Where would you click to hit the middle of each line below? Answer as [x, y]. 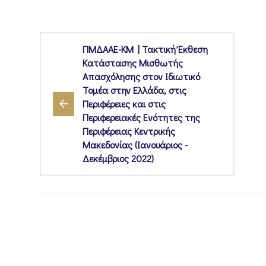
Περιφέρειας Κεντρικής [129, 131]
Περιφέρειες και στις [124, 104]
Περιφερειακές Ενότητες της [141, 118]
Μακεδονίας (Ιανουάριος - [135, 145]
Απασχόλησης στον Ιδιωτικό [141, 77]
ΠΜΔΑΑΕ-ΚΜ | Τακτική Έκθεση [145, 49]
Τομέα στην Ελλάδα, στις [134, 90]
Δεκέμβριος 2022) [118, 159]
